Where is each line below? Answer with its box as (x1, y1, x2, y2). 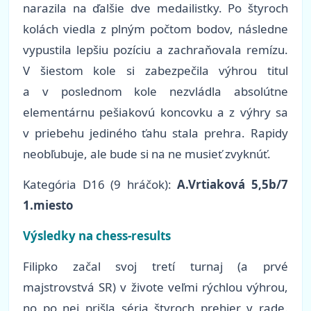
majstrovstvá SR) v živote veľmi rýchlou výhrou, (23, 279, 288, 296)
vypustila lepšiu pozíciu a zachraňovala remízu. (23, 42, 288, 58)
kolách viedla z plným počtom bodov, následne (23, 21, 288, 37)
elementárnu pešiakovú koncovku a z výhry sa (23, 104, 288, 121)
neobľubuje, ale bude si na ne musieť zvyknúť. (23, 146, 271, 162)
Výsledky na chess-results (23, 228, 171, 244)
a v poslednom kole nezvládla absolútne (23, 83, 288, 100)
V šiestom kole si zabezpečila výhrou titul (23, 62, 288, 79)
